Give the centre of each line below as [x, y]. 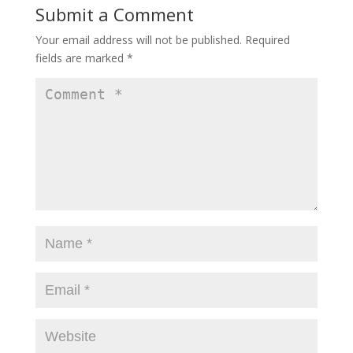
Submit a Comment [114, 14]
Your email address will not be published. [138, 39]
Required [267, 39]
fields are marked [81, 58]
